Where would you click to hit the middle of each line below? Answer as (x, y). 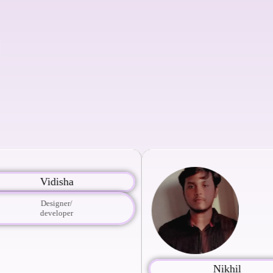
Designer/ (51, 203)
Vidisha (51, 181)
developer (51, 213)
